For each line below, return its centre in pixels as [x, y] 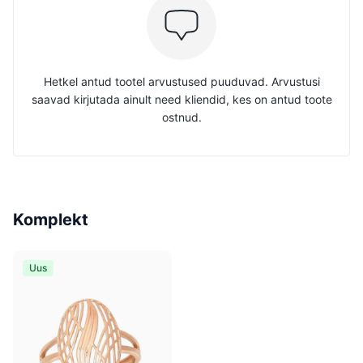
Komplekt [51, 220]
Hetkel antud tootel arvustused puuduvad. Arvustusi [181, 81]
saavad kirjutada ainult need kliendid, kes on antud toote [181, 99]
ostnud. [181, 117]
